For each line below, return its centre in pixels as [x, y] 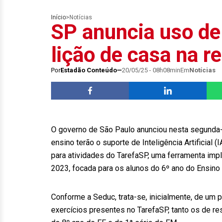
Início [58, 17]
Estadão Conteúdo [89, 70]
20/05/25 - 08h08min [151, 70]
